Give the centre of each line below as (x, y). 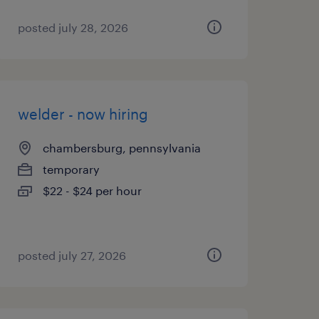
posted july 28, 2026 (73, 27)
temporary (71, 169)
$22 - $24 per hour (92, 190)
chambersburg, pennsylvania (121, 148)
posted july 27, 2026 (72, 255)
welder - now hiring (83, 114)
